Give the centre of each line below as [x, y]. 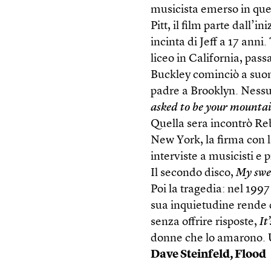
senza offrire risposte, [205, 222]
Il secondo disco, [194, 173]
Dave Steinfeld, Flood [209, 255]
